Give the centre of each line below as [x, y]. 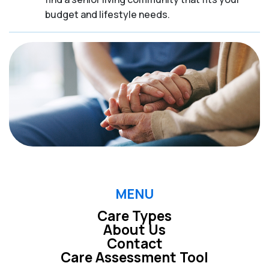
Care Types [134, 216]
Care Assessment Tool [134, 257]
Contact [134, 243]
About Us [134, 230]
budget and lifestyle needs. [107, 14]
